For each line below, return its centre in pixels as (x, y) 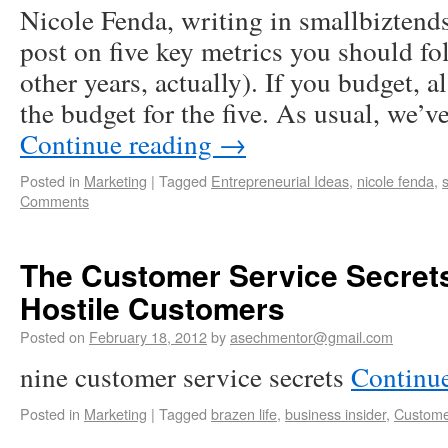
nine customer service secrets (185, 376)
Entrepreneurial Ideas (280, 180)
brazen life (244, 413)
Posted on (52, 336)
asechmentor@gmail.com (311, 336)
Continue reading (119, 143)
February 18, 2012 (148, 336)
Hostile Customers (152, 307)
